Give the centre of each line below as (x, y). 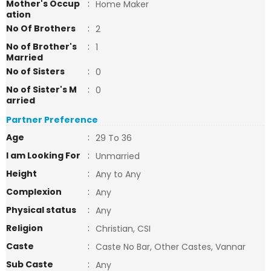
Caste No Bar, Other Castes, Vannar (171, 247)
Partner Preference (52, 120)
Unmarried (118, 156)
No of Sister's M (41, 90)
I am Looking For (43, 155)
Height (21, 174)
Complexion (34, 192)
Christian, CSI (123, 229)
